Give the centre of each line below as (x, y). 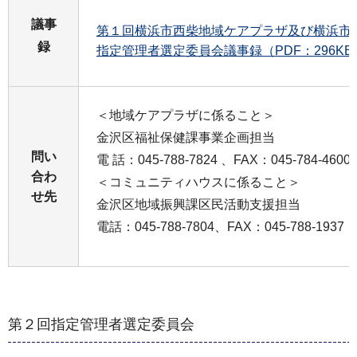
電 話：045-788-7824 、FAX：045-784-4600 (224, 159)
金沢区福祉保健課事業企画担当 (186, 137)
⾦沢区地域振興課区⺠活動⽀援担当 (198, 204)
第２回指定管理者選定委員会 (101, 325)
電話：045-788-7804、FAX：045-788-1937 (220, 226)
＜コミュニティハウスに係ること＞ (198, 182)
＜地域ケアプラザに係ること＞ (186, 115)
